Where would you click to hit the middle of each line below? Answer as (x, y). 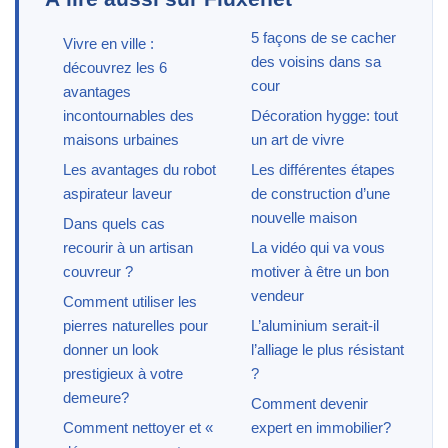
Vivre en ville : (108, 43)
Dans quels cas (114, 223)
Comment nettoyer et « (138, 427)
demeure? (96, 397)
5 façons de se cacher (323, 37)
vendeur (277, 295)
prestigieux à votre (123, 373)
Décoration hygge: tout (324, 115)
